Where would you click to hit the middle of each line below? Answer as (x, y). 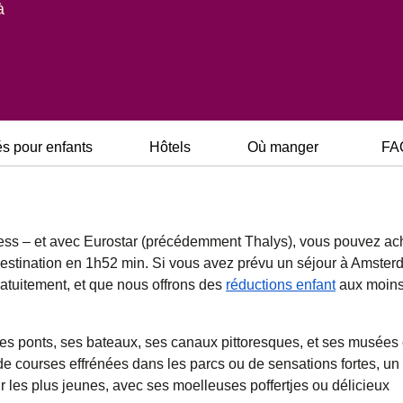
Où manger (282, 147)
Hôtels (170, 147)
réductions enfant (281, 285)
